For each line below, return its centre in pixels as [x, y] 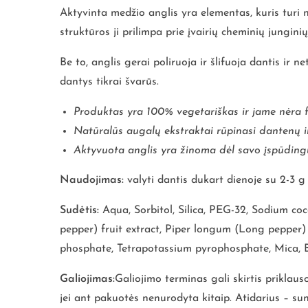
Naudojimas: [93, 180]
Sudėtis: [79, 211]
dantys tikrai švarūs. [109, 82]
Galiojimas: [87, 279]
